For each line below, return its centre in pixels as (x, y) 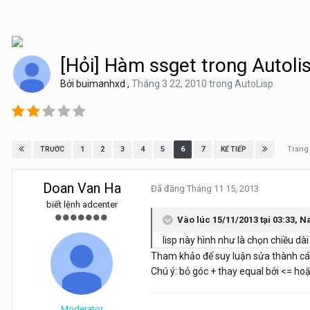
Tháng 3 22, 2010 (170, 84)
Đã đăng (169, 189)
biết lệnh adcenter (82, 205)
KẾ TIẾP (234, 149)
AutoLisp (254, 84)
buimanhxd (101, 84)
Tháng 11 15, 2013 (223, 189)
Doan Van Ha (82, 189)
